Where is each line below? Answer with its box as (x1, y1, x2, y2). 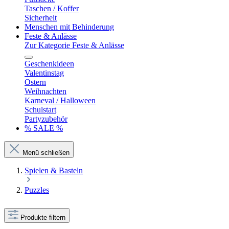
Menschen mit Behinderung (25, 22, 114, 31)
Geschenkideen (25, 59, 74, 68)
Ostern (25, 78, 46, 86)
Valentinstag (25, 68, 64, 77)
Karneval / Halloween (25, 96, 96, 105)
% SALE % (25, 124, 63, 132)
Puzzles (25, 186, 49, 194)
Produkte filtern (20, 214, 65, 221)
